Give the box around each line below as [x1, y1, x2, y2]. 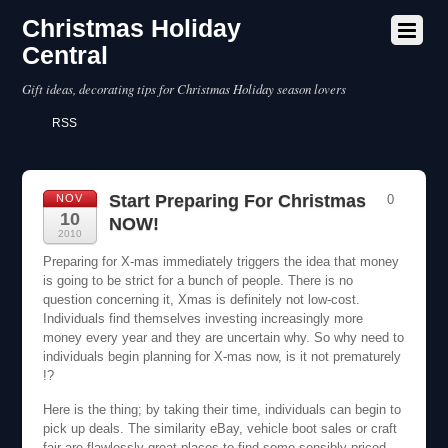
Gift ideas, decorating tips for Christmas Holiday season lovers [22, 80, 347, 97]
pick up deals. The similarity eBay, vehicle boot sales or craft [42, 421, 397, 437]
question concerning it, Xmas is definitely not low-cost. [42, 291, 360, 307]
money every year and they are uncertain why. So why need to [42, 329, 404, 345]
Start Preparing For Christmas [108, 191, 366, 212]
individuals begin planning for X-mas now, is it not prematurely [42, 348, 401, 364]
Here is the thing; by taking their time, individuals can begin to [42, 402, 401, 418]
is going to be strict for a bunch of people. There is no [42, 272, 353, 288]
